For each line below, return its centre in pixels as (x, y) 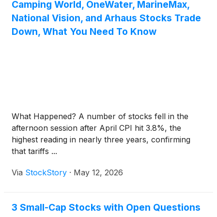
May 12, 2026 (98, 173)
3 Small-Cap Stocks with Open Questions (106, 208)
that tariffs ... (34, 151)
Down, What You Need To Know (84, 32)
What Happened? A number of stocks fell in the (100, 116)
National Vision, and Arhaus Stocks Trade (106, 18)
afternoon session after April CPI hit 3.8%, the (96, 128)
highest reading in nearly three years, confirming (101, 140)
